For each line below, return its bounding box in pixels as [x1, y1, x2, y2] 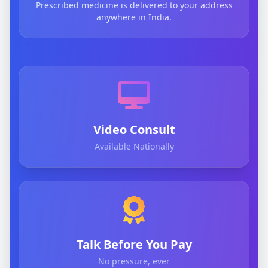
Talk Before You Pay [76, 236, 192, 253]
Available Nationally [94, 141, 174, 153]
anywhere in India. [96, 11, 172, 23]
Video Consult [93, 121, 175, 138]
